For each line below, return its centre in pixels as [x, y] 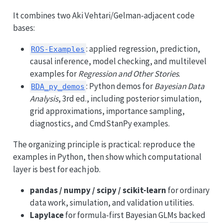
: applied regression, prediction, [143, 49]
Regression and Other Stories [128, 74]
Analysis [44, 99]
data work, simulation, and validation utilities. [112, 203]
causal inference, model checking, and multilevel [118, 61]
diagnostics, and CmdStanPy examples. [100, 124]
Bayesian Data [180, 86]
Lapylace [47, 215]
